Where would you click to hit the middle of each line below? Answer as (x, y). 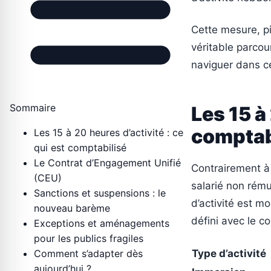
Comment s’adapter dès (88, 254)
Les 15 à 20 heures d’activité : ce (109, 133)
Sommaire (33, 108)
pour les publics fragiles (89, 239)
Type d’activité (229, 254)
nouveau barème (72, 208)
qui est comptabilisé (80, 148)
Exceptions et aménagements (102, 224)
